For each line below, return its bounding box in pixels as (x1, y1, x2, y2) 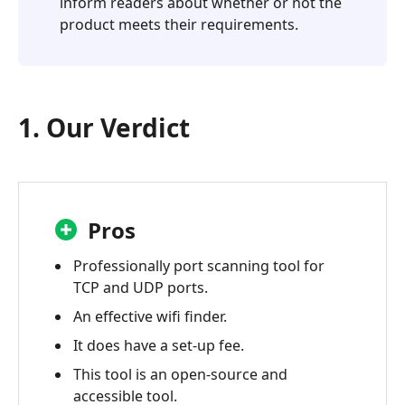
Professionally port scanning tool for (73, 255, 325, 276)
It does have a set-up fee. (73, 334, 244, 355)
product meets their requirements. (60, 14, 298, 34)
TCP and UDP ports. (73, 277, 208, 297)
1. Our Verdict (18, 109, 190, 145)
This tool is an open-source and (73, 363, 287, 384)
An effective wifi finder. (73, 306, 227, 326)
